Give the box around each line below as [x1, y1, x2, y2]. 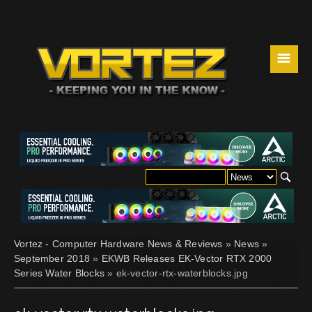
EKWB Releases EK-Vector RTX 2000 [101, 252, 272, 264]
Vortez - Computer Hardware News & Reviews [14, 237, 223, 249]
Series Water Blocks [14, 267, 104, 279]
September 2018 [14, 252, 90, 264]
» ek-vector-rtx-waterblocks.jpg [104, 267, 248, 279]
